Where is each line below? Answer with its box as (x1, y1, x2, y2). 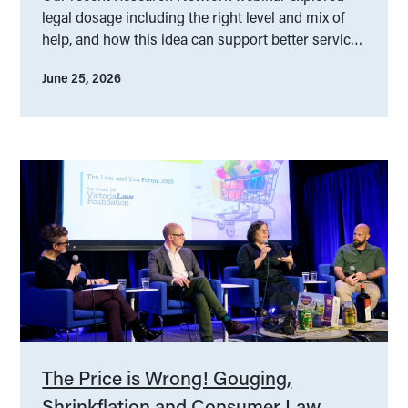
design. (42, 51, 88, 71)
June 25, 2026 (42, 69, 122, 87)
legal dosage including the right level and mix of (42, 7, 346, 27)
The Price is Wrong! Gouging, (42, 365, 292, 392)
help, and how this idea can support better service (42, 29, 359, 49)
